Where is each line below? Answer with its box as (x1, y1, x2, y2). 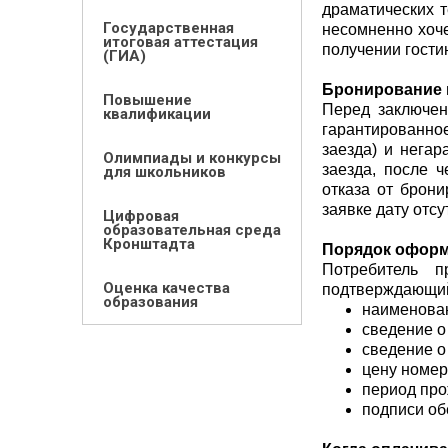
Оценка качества (103, 279, 230, 297)
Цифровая (103, 207, 179, 225)
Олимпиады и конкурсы (103, 149, 281, 167)
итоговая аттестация (103, 33, 258, 51)
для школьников (103, 163, 226, 181)
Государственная (103, 19, 234, 37)
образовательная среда (103, 221, 281, 239)
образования (103, 293, 198, 311)
